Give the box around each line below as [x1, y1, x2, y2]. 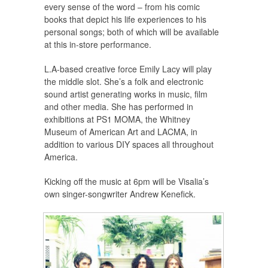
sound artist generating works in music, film [44, 88, 208, 100]
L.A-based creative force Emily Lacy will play [44, 63, 212, 75]
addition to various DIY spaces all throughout [44, 138, 214, 151]
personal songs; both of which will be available [44, 26, 219, 38]
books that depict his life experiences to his [44, 13, 206, 26]
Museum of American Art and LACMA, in [44, 126, 197, 138]
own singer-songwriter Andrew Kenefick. [44, 188, 196, 200]
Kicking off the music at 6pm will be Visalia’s [44, 175, 209, 188]
